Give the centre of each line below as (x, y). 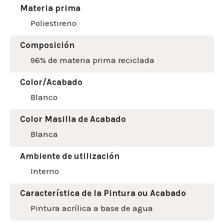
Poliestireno (53, 23)
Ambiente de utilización (70, 156)
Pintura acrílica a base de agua (92, 208)
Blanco (44, 97)
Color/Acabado (51, 82)
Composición (47, 45)
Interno (45, 171)
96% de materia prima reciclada (92, 60)
